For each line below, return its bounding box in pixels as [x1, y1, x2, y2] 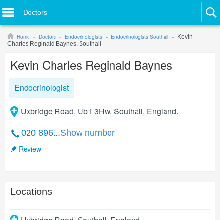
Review [19, 144, 41, 154]
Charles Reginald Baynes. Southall [7, 40, 101, 47]
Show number [60, 128, 115, 137]
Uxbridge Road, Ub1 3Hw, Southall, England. [20, 106, 178, 117]
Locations [10, 186, 52, 197]
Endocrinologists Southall [111, 33, 168, 40]
